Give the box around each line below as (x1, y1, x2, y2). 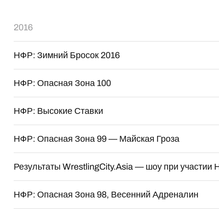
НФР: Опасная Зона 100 (14, 78, 111, 88)
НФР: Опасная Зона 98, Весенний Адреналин (14, 190, 199, 199)
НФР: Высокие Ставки (14, 106, 104, 116)
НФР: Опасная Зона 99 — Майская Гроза (14, 134, 180, 144)
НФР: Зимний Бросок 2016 (14, 50, 120, 60)
